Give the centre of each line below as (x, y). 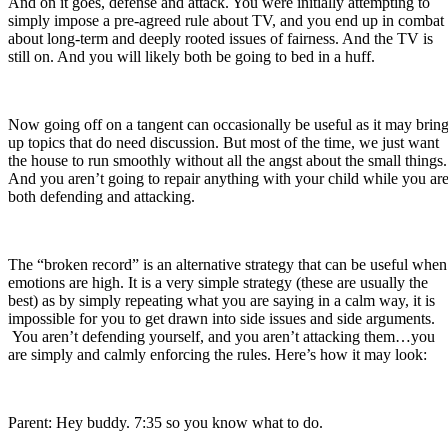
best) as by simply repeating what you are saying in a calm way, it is (221, 300)
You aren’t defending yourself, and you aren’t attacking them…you (221, 336)
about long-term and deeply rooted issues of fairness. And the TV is (220, 38)
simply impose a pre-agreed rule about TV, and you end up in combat (226, 20)
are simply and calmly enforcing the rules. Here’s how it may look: (217, 354)
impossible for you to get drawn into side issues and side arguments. (221, 318)
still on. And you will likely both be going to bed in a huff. (191, 56)
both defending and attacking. (101, 196)
